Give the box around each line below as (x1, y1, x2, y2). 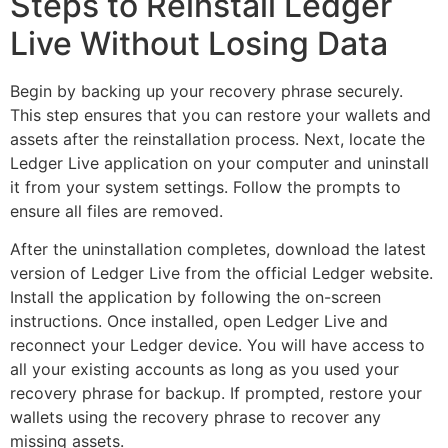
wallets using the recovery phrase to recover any (10, 407, 381, 428)
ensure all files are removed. (10, 200, 223, 221)
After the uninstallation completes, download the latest (10, 239, 426, 260)
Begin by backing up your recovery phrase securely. (10, 80, 403, 101)
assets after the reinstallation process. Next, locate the (10, 128, 425, 149)
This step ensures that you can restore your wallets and (10, 104, 431, 125)
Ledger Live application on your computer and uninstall (10, 152, 429, 173)
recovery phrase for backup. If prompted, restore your (10, 383, 422, 404)
